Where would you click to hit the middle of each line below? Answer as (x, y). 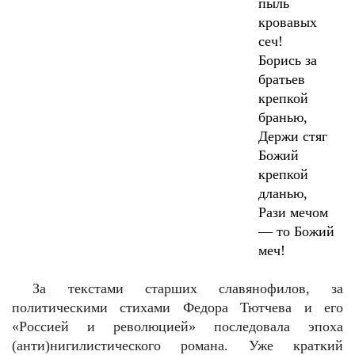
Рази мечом (294, 212)
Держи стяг (293, 136)
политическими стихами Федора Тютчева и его (177, 307)
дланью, (283, 193)
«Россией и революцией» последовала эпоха (177, 326)
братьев (282, 79)
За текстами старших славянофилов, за (188, 288)
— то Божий (297, 231)
